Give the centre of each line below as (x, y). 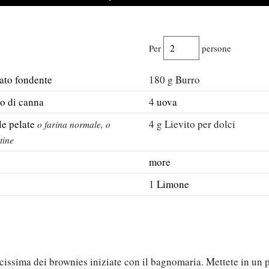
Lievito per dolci (200, 124)
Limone (173, 184)
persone (215, 48)
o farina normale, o (74, 124)
